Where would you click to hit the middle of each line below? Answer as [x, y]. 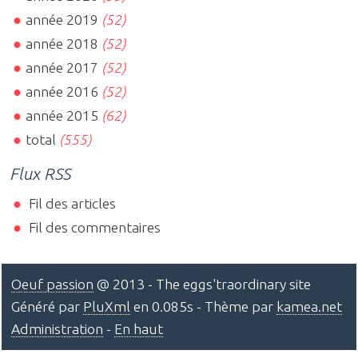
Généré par [47, 306]
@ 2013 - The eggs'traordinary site [202, 284]
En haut [139, 328]
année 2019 [62, 20]
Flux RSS [40, 174]
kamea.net [309, 306]
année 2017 [62, 68]
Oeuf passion [52, 284]
